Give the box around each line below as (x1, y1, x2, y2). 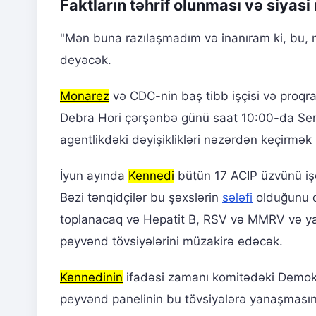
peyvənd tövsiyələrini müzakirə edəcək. (60, 234, 283, 249)
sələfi (222, 190, 253, 205)
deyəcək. (60, 53, 111, 68)
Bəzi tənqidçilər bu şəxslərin (60, 190, 222, 205)
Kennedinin (60, 270, 123, 285)
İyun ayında (60, 169, 128, 183)
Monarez (60, 89, 109, 104)
